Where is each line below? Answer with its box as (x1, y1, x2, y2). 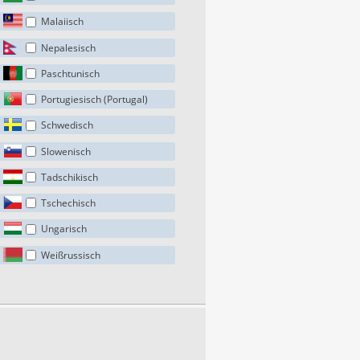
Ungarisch (41, 222, 88, 236)
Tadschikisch (41, 170, 99, 184)
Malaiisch (41, 14, 84, 29)
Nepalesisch (41, 40, 96, 55)
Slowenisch (41, 144, 92, 158)
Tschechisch (41, 196, 96, 210)
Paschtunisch (41, 66, 100, 80)
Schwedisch (41, 118, 94, 133)
